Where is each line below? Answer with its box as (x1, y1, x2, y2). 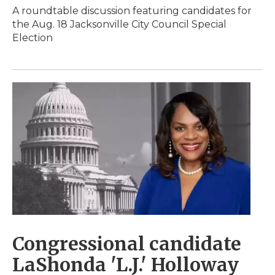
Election (12, 32, 53, 44)
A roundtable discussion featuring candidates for (12, 5, 252, 17)
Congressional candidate (12, 232, 241, 256)
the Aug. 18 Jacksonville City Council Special (12, 18, 227, 31)
